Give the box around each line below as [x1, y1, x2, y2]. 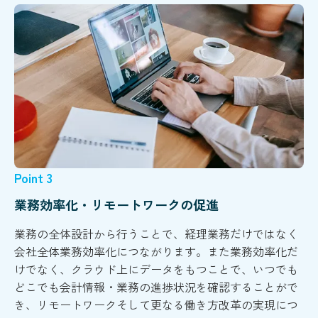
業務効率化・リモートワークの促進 [14, 194, 219, 214]
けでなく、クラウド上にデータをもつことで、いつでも [14, 260, 298, 278]
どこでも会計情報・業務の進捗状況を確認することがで [14, 278, 298, 295]
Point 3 [14, 168, 53, 187]
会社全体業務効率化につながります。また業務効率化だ [14, 242, 298, 260]
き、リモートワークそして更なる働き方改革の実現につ [14, 295, 298, 313]
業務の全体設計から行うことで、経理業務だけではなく [14, 224, 298, 242]
